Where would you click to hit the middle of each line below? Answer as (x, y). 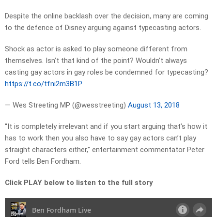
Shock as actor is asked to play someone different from (96, 49)
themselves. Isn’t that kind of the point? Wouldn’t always (96, 61)
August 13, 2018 (154, 105)
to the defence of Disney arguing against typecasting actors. (103, 28)
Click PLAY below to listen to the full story (79, 183)
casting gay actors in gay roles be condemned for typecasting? (107, 72)
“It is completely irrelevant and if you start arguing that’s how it (106, 127)
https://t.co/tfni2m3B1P (44, 84)
